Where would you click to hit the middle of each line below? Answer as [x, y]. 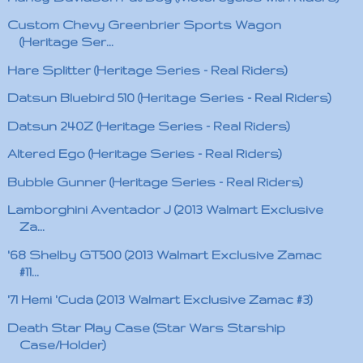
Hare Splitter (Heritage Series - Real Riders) [147, 70]
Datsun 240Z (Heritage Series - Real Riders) [148, 126]
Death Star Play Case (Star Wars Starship [146, 327]
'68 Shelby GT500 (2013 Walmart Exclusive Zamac [164, 254]
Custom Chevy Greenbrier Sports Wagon [144, 25]
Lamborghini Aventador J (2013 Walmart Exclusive [165, 209]
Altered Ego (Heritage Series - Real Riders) [144, 154]
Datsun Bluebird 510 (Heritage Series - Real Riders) [169, 98]
